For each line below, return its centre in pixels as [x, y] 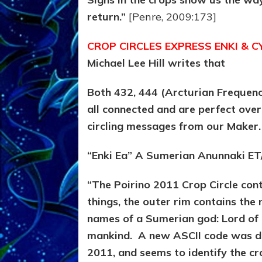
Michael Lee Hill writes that [156, 63]
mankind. [113, 236]
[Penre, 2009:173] [173, 17]
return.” [107, 17]
